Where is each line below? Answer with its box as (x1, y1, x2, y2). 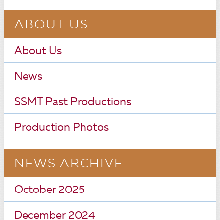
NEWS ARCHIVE (14, 158, 123, 170)
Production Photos (14, 122, 109, 133)
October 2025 (14, 185, 85, 195)
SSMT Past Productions (14, 97, 131, 108)
